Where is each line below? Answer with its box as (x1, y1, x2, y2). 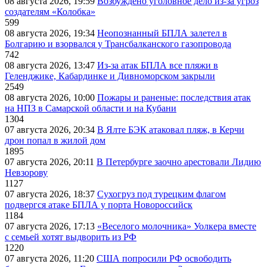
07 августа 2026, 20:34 (5, 125, 97, 135)
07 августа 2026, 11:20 (5, 253, 97, 264)
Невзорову (5, 167, 48, 178)
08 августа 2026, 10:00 (5, 92, 97, 103)
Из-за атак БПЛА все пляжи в (97, 60, 218, 71)
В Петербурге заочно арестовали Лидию (97, 157, 261, 167)
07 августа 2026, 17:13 (5, 221, 97, 232)
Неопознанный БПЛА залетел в (97, 28, 227, 39)
